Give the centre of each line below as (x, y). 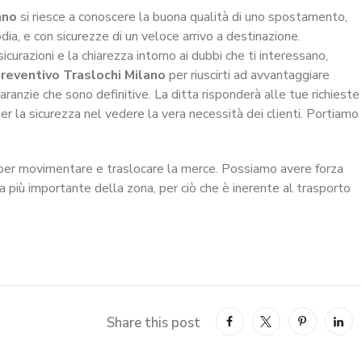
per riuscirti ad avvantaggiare (248, 75)
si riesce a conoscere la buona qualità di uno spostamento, (182, 17)
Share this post (153, 322)
